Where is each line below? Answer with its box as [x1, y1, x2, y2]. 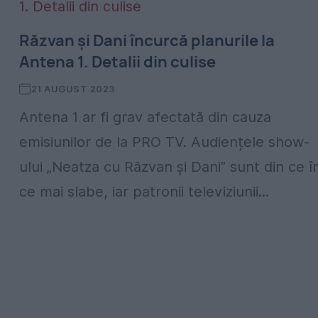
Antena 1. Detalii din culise [19, 51, 216, 72]
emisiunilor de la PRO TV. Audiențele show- [19, 133, 309, 150]
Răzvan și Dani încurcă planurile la [19, 30, 275, 51]
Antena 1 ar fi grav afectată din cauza [19, 109, 271, 126]
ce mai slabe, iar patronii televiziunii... [19, 183, 269, 200]
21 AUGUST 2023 [31, 83, 115, 94]
